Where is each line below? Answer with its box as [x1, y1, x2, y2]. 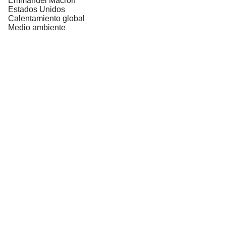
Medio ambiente [8, 23, 66, 32]
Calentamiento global [8, 14, 85, 23]
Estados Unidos [8, 5, 65, 14]
